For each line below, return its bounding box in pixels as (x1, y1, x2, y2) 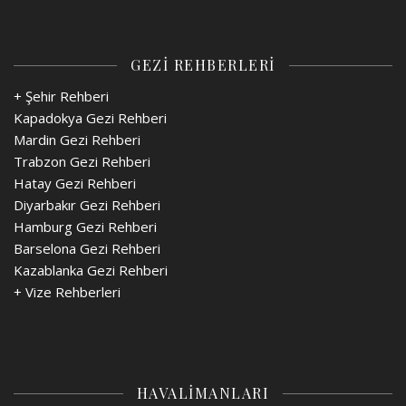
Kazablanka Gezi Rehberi (14, 261, 168, 280)
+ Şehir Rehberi (14, 87, 109, 106)
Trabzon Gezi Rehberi (14, 152, 150, 171)
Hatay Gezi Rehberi (14, 174, 136, 193)
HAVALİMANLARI (136, 383, 270, 403)
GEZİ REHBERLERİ (130, 55, 275, 75)
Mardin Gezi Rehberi (14, 130, 140, 150)
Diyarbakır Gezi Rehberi (14, 196, 160, 215)
